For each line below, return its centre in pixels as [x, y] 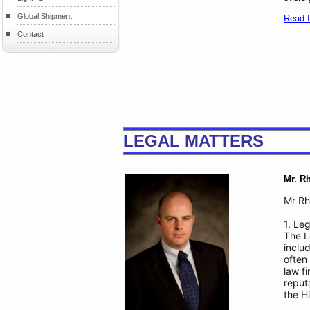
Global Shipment [45, 16]
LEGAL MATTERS [193, 141]
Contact [30, 34]
